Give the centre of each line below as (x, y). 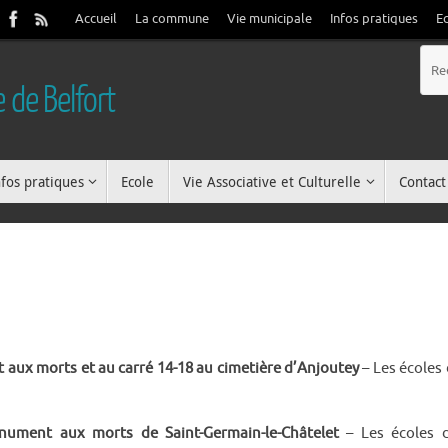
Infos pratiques (374, 19)
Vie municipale (269, 19)
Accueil (96, 19)
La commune (172, 19)
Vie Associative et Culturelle (272, 182)
